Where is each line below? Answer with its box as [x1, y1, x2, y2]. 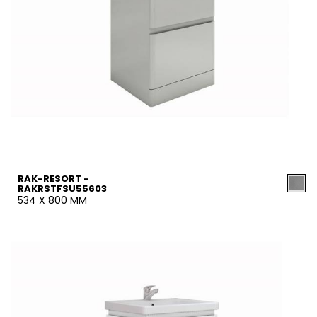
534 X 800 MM [18, 193, 87, 207]
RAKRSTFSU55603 [18, 182, 107, 195]
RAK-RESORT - [18, 172, 89, 185]
